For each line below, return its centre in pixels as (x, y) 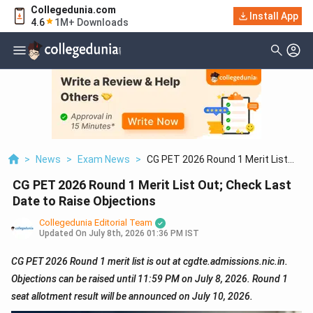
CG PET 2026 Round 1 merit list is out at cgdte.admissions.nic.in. (150, 262)
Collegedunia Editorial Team (96, 223)
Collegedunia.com (73, 10)
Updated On (63, 234)
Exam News (104, 160)
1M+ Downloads (92, 22)
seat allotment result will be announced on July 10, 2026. (132, 297)
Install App (274, 16)
